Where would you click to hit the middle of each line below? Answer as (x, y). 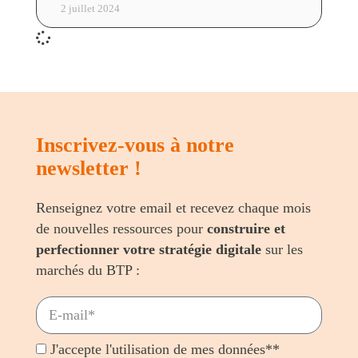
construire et (246, 229)
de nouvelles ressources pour (121, 229)
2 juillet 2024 (90, 8)
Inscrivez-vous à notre (135, 145)
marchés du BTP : (88, 270)
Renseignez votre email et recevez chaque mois (173, 208)
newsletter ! (88, 168)
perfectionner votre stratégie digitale (148, 249)
